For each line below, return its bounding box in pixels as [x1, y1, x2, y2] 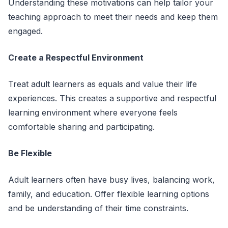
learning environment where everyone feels [8, 107, 178, 118]
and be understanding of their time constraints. [8, 203, 188, 213]
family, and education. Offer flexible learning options [8, 189, 209, 199]
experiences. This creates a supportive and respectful [8, 93, 216, 103]
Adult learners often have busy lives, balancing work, [8, 175, 215, 185]
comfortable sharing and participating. [8, 122, 155, 132]
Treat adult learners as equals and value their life [8, 79, 197, 89]
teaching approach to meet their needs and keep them [8, 12, 218, 22]
